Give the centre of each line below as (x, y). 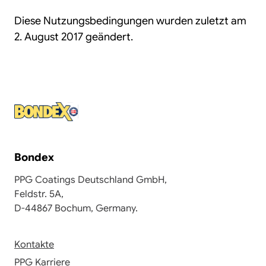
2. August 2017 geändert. (74, 37)
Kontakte (34, 245)
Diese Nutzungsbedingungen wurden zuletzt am (130, 21)
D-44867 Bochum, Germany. (76, 208)
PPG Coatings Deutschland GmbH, (91, 180)
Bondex (34, 157)
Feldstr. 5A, (39, 194)
